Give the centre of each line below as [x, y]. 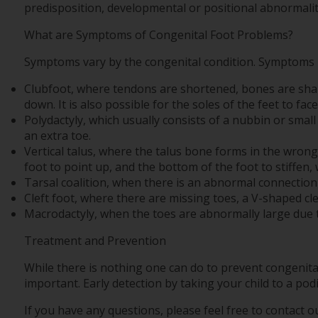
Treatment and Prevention [95, 241]
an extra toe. [57, 136]
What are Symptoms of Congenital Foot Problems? [158, 35]
